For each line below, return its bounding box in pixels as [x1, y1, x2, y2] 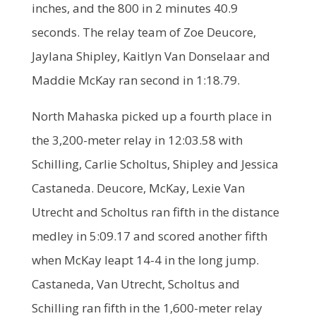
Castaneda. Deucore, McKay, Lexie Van [31, 179, 245, 196]
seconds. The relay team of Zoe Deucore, [31, 23, 256, 40]
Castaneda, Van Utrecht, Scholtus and [31, 275, 240, 292]
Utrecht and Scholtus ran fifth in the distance [31, 203, 279, 220]
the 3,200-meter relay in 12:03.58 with [31, 131, 243, 148]
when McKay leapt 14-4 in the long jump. [31, 251, 259, 268]
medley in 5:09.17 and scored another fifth [31, 227, 267, 244]
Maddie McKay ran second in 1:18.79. [31, 71, 240, 88]
